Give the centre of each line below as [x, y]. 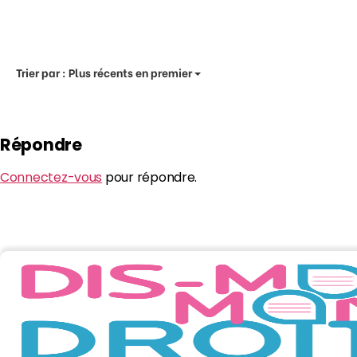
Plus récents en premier [130, 72]
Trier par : [42, 72]
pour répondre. [150, 178]
